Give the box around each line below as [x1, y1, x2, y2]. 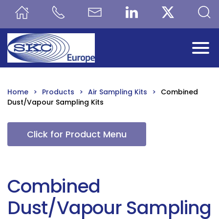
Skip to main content [22, 22, 114, 35]
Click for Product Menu [27, 128, 127, 140]
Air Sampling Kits [88, 87, 147, 97]
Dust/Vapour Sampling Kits [7, 97, 104, 107]
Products [42, 87, 74, 97]
